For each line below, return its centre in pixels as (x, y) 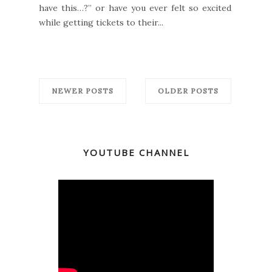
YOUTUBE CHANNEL (136, 152)
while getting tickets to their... (101, 22)
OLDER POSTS (188, 90)
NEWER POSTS (83, 90)
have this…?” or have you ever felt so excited (135, 8)
